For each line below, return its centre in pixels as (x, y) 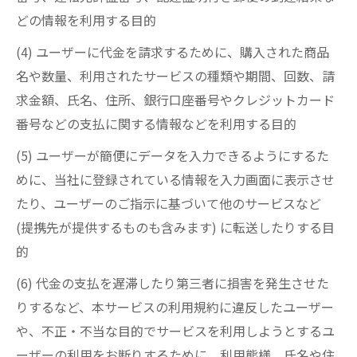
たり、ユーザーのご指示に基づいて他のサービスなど (169, 203)
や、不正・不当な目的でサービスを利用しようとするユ (175, 331)
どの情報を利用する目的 (86, 20)
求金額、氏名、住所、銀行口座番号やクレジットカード (175, 100)
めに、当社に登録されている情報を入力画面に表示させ (175, 179)
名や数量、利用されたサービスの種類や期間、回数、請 (175, 76)
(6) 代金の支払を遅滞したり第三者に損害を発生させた (173, 283)
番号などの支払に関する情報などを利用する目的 (156, 124)
